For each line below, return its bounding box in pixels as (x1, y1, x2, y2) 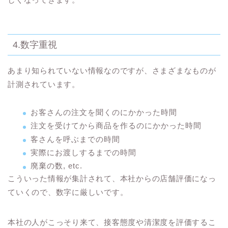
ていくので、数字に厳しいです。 (8, 188, 128, 197)
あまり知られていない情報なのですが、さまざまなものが (8, 66, 216, 75)
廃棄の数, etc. (31, 161, 82, 170)
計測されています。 (8, 80, 80, 89)
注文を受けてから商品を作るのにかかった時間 (31, 121, 202, 130)
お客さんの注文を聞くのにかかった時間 (31, 108, 177, 117)
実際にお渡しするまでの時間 (31, 148, 136, 157)
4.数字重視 (13, 39, 57, 50)
